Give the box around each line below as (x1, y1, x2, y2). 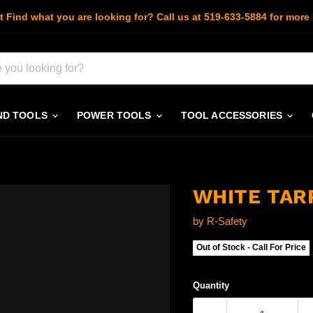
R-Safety (206, 215, 247, 228)
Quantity (192, 280, 229, 291)
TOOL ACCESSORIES (180, 110, 286, 122)
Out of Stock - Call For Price (196, 242, 306, 253)
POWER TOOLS (77, 110, 154, 122)
